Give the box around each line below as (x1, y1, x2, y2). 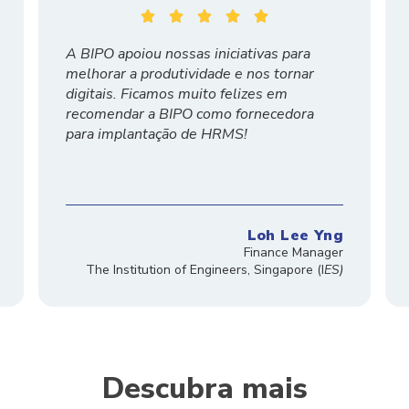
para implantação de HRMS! (65, 124, 247, 145)
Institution (112, 261, 174, 279)
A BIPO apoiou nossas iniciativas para (65, 44, 310, 65)
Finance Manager (243, 244, 343, 262)
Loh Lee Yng (246, 225, 343, 246)
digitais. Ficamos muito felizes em (65, 84, 288, 105)
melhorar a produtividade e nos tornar (65, 64, 314, 85)
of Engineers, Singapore (173, 261, 317, 279)
